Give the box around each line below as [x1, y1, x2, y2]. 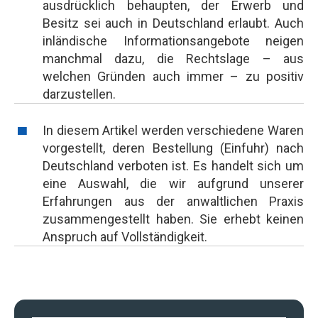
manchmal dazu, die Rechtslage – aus [43, 51, 304, 66]
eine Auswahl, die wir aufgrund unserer [43, 176, 304, 191]
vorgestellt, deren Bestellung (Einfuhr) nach [43, 141, 304, 155]
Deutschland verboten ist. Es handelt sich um [43, 158, 304, 173]
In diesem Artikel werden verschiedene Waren [43, 123, 304, 138]
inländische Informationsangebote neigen [43, 33, 304, 48]
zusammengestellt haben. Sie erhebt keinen [43, 212, 304, 226]
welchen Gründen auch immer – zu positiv [43, 69, 304, 84]
